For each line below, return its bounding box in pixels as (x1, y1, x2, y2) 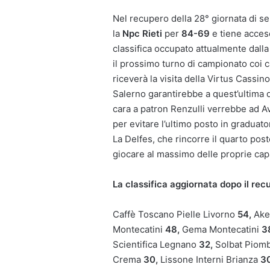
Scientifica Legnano (113, 239, 199, 251)
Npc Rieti (120, 28, 162, 40)
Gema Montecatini (182, 224, 262, 236)
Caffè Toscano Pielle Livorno (113, 209, 237, 221)
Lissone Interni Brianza (160, 254, 260, 266)
